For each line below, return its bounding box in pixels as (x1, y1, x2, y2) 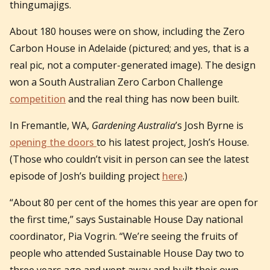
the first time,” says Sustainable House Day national (10, 212, 243, 226)
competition (10, 92, 66, 105)
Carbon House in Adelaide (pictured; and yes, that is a (10, 41, 249, 55)
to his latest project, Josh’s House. (96, 135, 249, 149)
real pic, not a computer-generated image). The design (10, 58, 256, 72)
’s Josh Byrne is (175, 118, 243, 132)
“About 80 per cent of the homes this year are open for (10, 195, 258, 209)
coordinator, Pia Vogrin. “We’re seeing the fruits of (10, 229, 238, 243)
